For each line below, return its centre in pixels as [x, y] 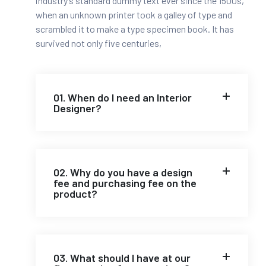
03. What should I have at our [122, 257]
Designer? [77, 108]
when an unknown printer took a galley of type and [134, 14]
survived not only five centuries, [99, 43]
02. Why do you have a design [123, 172]
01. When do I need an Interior [123, 97]
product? [75, 193]
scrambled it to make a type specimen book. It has [135, 28]
